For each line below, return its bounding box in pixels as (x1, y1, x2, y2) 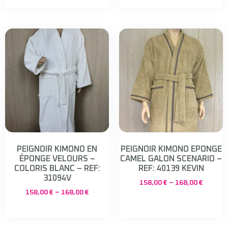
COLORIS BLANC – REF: (14, 164, 100, 173)
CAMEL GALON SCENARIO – (120, 155, 222, 163)
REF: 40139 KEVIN (138, 164, 204, 173)
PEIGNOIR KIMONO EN (17, 145, 97, 154)
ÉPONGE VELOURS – (19, 155, 95, 163)
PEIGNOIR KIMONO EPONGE (120, 145, 222, 154)
